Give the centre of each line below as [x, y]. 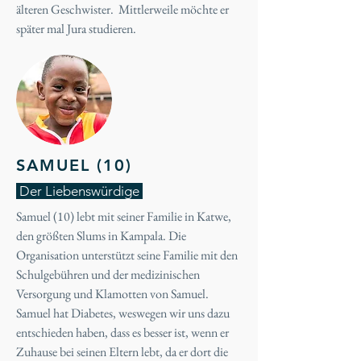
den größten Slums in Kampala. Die [101, 236]
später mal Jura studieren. [76, 29]
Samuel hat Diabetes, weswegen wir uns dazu [123, 313]
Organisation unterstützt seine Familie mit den [127, 255]
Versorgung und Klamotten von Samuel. [112, 294]
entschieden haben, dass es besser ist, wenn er [122, 332]
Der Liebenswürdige [79, 191]
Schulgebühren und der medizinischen [108, 274]
